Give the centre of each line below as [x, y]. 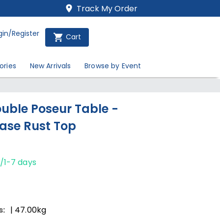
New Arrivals [50, 66]
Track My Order [107, 9]
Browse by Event [113, 66]
